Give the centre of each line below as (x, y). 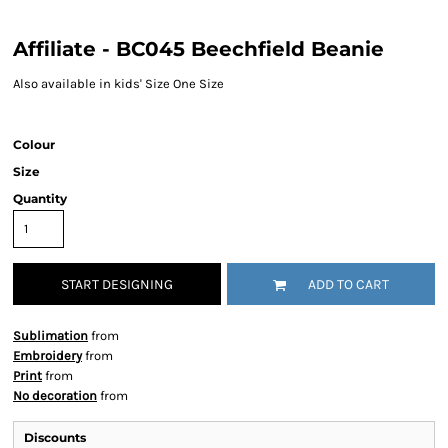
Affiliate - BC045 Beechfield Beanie (198, 49)
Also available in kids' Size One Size (118, 83)
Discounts (55, 437)
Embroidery (47, 355)
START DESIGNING (117, 285)
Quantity (40, 198)
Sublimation (50, 335)
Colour (34, 144)
